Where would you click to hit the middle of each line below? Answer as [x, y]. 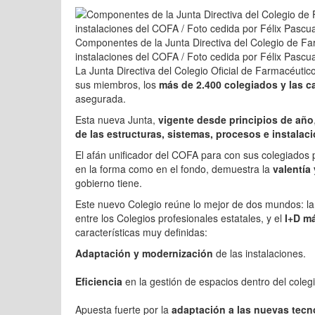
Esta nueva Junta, [117, 120]
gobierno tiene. [109, 183]
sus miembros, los [117, 84]
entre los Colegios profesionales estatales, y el [180, 218]
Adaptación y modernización [146, 253]
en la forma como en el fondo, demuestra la [173, 169]
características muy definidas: [141, 232]
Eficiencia [99, 281]
